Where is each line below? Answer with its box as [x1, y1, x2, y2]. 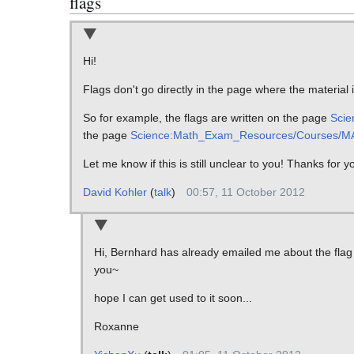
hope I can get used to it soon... [93, 291, 252, 304]
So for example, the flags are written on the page [82, 111, 330, 125]
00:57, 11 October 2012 [186, 186, 305, 199]
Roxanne [93, 319, 139, 333]
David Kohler [82, 186, 147, 199]
